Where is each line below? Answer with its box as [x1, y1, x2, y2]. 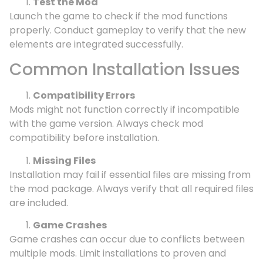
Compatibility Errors [33, 89, 135, 103]
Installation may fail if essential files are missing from [9, 167, 251, 181]
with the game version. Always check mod [9, 117, 203, 131]
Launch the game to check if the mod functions [9, 9, 228, 23]
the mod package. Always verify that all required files [9, 181, 254, 195]
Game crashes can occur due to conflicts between [9, 232, 245, 246]
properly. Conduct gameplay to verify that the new [9, 23, 246, 37]
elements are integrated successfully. [9, 37, 183, 51]
